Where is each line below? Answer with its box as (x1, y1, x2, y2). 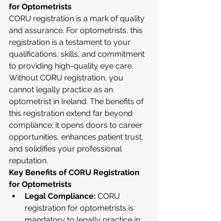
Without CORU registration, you (9, 73, 125, 82)
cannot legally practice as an (9, 85, 115, 94)
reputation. (9, 156, 48, 165)
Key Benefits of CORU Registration (9, 168, 142, 177)
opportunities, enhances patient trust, (9, 132, 146, 142)
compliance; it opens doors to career (9, 120, 145, 130)
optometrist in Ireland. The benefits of (9, 97, 146, 106)
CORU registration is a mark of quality (9, 14, 147, 23)
